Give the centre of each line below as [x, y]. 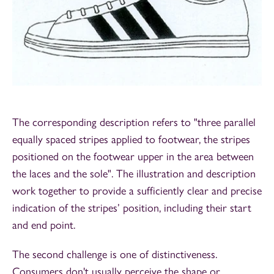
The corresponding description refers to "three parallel [134, 123]
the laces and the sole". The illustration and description [134, 174]
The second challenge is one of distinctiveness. [115, 255]
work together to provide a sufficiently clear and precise [137, 191]
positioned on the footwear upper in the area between [133, 157]
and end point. [44, 225]
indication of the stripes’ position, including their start [132, 208]
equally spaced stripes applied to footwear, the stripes [131, 140]
